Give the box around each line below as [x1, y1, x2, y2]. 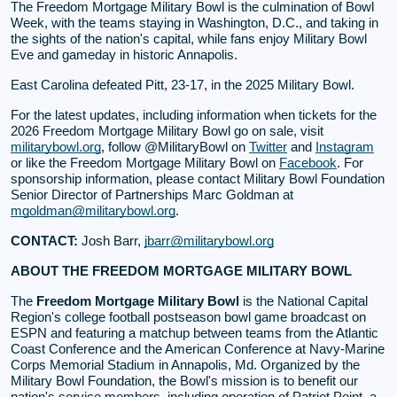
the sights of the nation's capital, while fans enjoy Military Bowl [11, 30, 367, 46]
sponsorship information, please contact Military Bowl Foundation [11, 170, 385, 186]
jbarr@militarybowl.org [144, 232, 274, 248]
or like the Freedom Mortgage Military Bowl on [11, 154, 279, 170]
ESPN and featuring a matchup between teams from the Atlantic [11, 324, 378, 340]
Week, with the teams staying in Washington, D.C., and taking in [11, 14, 378, 30]
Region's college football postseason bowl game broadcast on [11, 308, 366, 324]
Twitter [249, 138, 287, 154]
